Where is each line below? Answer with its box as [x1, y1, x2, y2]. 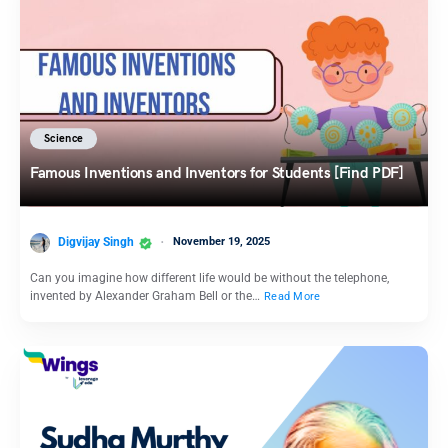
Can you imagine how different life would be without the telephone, [30, 271, 389, 286]
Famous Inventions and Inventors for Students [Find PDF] [30, 164, 404, 183]
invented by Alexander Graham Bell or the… [30, 289, 263, 304]
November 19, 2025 [173, 235, 270, 249]
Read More [264, 289, 321, 303]
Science [44, 132, 84, 146]
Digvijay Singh [58, 235, 134, 250]
